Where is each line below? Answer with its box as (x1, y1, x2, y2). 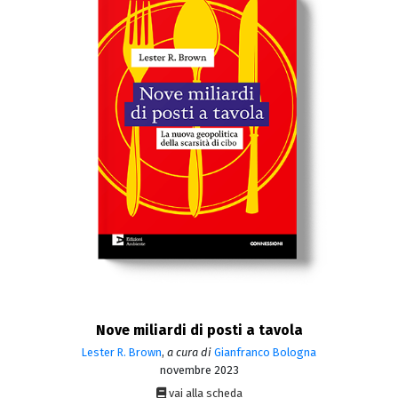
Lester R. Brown (82, 346, 162, 360)
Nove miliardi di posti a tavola (95, 322, 303, 339)
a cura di (167, 346, 211, 360)
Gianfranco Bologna (214, 346, 316, 360)
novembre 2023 (159, 363, 239, 378)
